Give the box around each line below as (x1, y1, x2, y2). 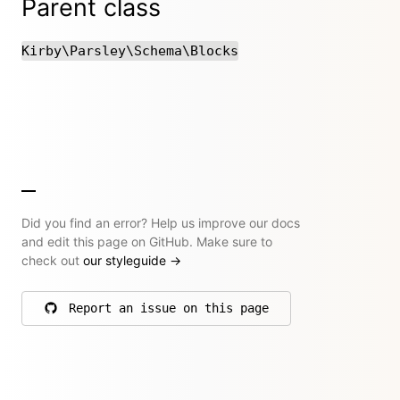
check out (21, 252, 83, 268)
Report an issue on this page (69, 300, 269, 315)
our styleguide (83, 252, 170, 268)
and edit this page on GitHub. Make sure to (21, 233, 272, 249)
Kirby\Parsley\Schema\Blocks (21, 42, 238, 59)
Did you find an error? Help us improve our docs (21, 214, 300, 230)
